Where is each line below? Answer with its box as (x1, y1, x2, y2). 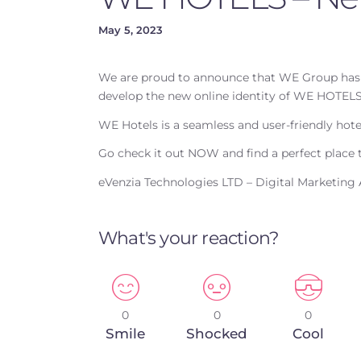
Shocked (186, 325, 247, 342)
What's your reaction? (98, 226, 279, 249)
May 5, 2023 (98, 23, 163, 37)
